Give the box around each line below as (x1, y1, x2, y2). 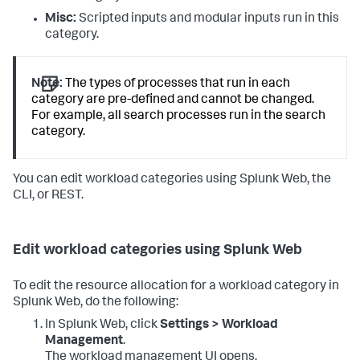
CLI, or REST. (13, 189, 84, 202)
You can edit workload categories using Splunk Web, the (13, 173, 331, 186)
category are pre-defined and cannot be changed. (31, 93, 315, 107)
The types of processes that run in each (63, 77, 291, 91)
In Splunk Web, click (45, 318, 160, 332)
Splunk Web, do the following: (13, 296, 178, 309)
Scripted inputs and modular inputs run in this (76, 12, 339, 26)
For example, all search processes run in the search (31, 109, 326, 123)
